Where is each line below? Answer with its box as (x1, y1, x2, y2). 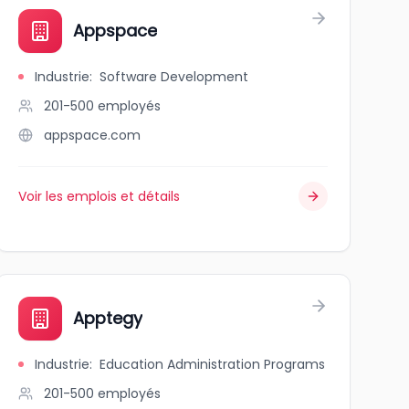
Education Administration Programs (99, 355, 325, 373)
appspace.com (43, 126, 141, 144)
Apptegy (72, 307, 142, 330)
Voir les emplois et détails (17, 187, 180, 205)
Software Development (99, 68, 248, 86)
